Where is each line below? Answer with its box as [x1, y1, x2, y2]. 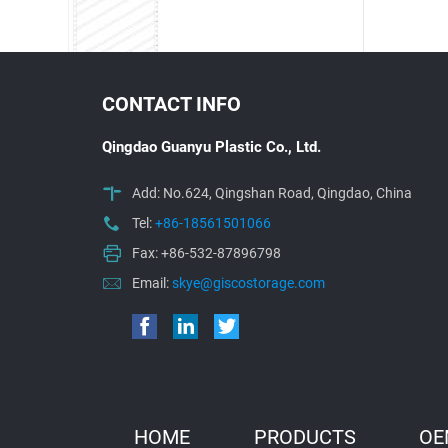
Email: [132, 273, 172, 293]
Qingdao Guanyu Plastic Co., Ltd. [102, 136, 321, 157]
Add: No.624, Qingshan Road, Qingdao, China [132, 183, 412, 203]
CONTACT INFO [102, 90, 241, 117]
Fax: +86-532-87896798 [132, 243, 281, 263]
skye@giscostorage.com [172, 273, 325, 293]
